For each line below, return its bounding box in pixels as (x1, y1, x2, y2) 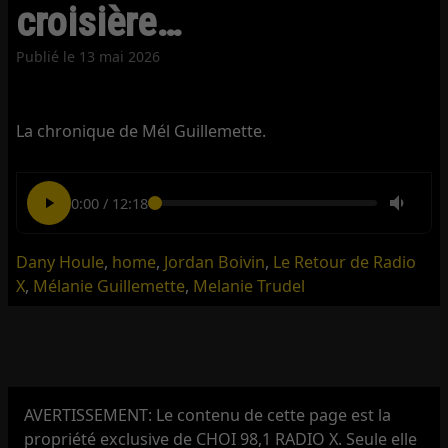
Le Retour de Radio (273, 251, 417, 274)
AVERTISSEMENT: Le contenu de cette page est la (24, 403, 392, 426)
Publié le (16, 46, 80, 66)
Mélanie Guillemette (33, 275, 186, 298)
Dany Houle (16, 251, 105, 274)
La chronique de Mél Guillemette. (16, 119, 267, 142)
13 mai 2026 (79, 46, 161, 66)
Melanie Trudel (193, 275, 306, 298)
